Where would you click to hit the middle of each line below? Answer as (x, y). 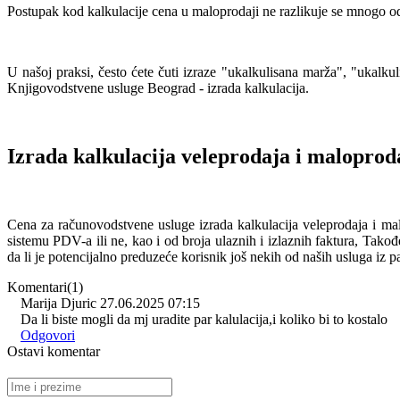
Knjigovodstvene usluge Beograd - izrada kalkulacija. (158, 87)
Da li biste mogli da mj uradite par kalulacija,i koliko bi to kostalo (204, 319)
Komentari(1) (45, 287)
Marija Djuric (58, 303)
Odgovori (48, 335)
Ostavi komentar (54, 351)
